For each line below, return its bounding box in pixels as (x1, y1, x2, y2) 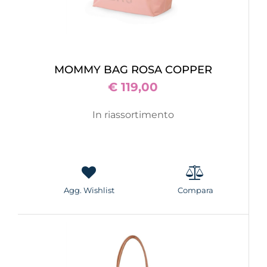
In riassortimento (92, 109, 174, 120)
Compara (177, 185, 213, 195)
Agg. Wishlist (63, 185, 114, 195)
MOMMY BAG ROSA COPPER (54, 63, 212, 76)
